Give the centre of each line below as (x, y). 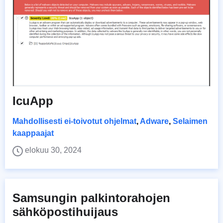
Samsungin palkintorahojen (91, 198)
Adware (154, 121)
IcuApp (33, 101)
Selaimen (190, 121)
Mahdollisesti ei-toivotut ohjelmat (74, 121)
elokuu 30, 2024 (53, 150)
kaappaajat (33, 133)
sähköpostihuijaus (65, 212)
